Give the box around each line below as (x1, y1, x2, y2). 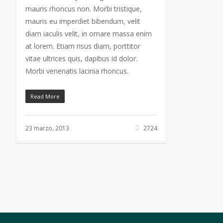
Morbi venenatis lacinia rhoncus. (25, 66, 128, 76)
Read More (30, 92, 60, 100)
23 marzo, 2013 (25, 123, 69, 132)
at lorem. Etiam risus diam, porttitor (25, 41, 140, 51)
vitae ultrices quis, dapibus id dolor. (25, 53, 137, 63)
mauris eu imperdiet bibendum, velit (25, 16, 140, 26)
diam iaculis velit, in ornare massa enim (25, 28, 152, 38)
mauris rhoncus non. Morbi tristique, (25, 3, 142, 13)
